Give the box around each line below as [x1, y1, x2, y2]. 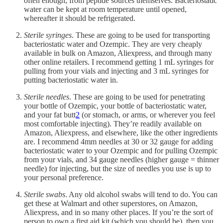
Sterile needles [24, 92, 69, 101]
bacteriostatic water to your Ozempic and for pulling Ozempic [24, 146, 218, 155]
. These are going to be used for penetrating [69, 92, 205, 101]
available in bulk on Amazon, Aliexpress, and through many [24, 48, 212, 57]
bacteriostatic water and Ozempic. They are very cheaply [24, 39, 202, 48]
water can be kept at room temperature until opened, [24, 4, 187, 13]
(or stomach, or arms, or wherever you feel [80, 110, 215, 119]
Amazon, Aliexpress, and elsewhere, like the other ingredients [24, 128, 218, 137]
